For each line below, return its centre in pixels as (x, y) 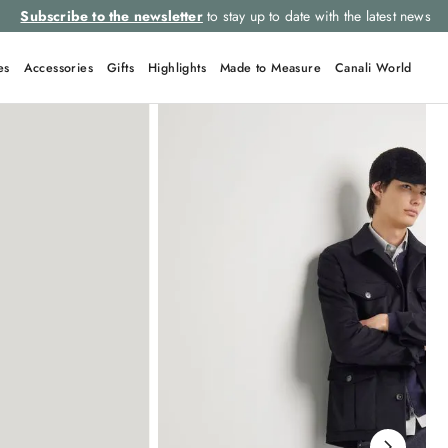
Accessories (58, 68)
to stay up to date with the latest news (316, 16)
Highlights (177, 68)
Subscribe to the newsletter (111, 16)
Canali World (373, 68)
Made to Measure (271, 68)
